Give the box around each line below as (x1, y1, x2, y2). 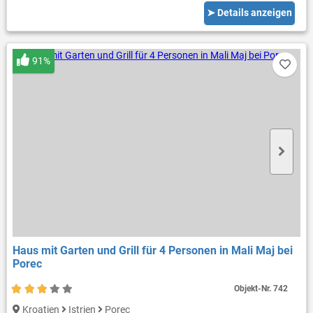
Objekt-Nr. (234, 283, 274, 293)
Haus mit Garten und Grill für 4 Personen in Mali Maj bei (12, 243, 293, 257)
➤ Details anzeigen (207, 7, 293, 19)
